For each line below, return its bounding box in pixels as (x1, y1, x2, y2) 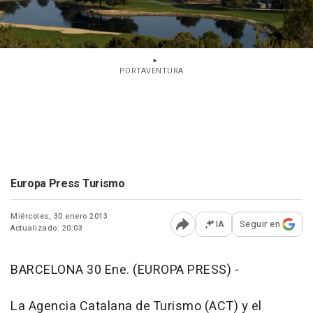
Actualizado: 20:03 (10, 222, 82, 235)
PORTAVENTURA (119, 65, 184, 78)
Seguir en (239, 217, 280, 231)
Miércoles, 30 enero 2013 (10, 210, 108, 223)
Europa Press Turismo (10, 175, 125, 193)
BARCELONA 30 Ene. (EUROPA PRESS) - (10, 261, 239, 280)
